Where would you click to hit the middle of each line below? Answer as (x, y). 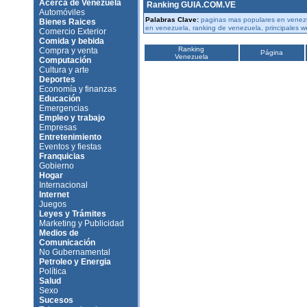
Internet (54, 195)
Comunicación (67, 243)
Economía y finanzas (77, 89)
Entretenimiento (70, 137)
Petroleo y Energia (75, 262)
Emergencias (63, 108)
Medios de (59, 233)
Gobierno (56, 166)
